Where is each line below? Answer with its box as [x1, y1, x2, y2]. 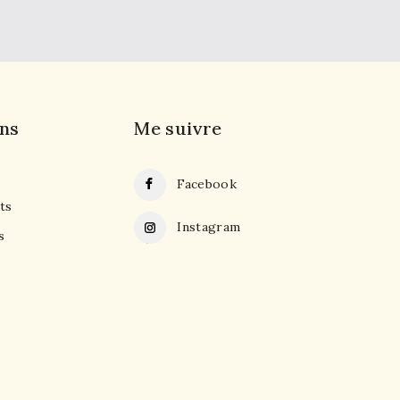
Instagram [177, 219, 241, 236]
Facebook [177, 176, 237, 193]
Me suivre [134, 117, 222, 140]
